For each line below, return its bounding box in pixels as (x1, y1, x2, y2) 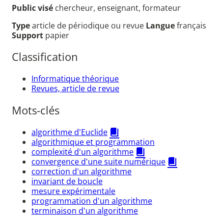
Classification (12, 50, 78, 64)
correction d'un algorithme (31, 165, 132, 177)
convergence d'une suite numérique (31, 156, 165, 167)
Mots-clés (12, 103, 59, 118)
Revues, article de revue (31, 82, 119, 94)
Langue (146, 20, 177, 31)
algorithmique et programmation (31, 136, 155, 147)
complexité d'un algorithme (31, 146, 134, 157)
